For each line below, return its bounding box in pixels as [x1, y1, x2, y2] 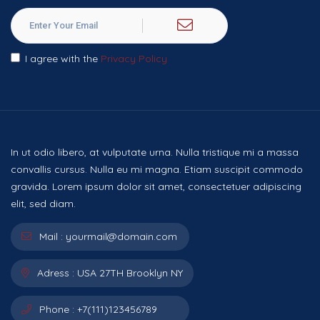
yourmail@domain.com [66, 230, 177, 244]
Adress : [34, 266, 74, 280]
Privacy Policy [101, 52, 167, 66]
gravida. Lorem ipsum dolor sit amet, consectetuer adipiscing [11, 180, 301, 194]
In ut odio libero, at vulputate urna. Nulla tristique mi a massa [11, 146, 299, 159]
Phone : [36, 303, 74, 316]
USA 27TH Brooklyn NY [77, 266, 183, 280]
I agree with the [25, 52, 101, 66]
